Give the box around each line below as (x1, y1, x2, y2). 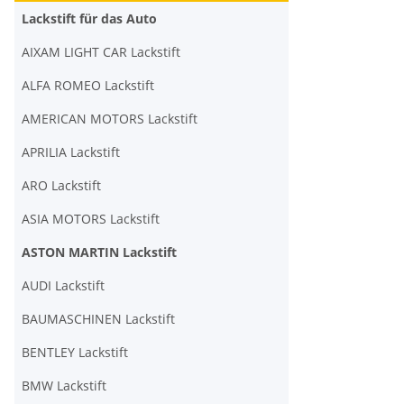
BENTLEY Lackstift (22, 344, 128, 361)
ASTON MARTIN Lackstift (22, 243, 177, 261)
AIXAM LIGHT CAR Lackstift (22, 43, 180, 60)
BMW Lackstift (22, 377, 106, 394)
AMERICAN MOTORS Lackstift (22, 110, 197, 127)
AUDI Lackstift (22, 277, 105, 294)
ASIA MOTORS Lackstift (22, 210, 160, 227)
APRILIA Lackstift (22, 143, 120, 161)
